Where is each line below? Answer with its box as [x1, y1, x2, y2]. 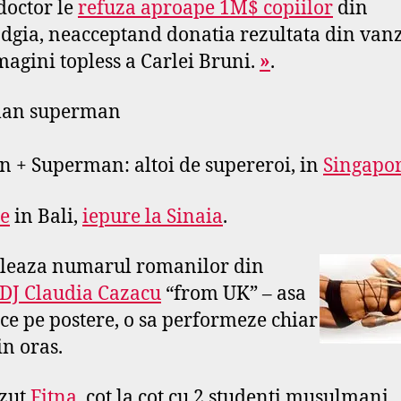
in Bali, [10, 204, 82, 229]
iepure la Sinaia [82, 204, 223, 229]
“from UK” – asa [161, 281, 306, 306]
